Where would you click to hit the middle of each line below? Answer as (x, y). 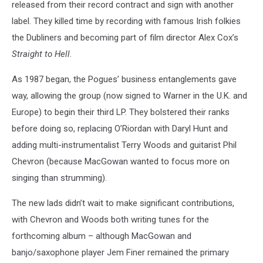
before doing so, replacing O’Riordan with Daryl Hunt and (120, 128)
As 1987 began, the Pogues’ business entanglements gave (124, 79)
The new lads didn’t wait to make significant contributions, (123, 203)
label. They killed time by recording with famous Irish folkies (126, 21)
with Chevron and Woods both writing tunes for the (110, 219)
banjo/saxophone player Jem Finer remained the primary (120, 252)
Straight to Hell (41, 54)
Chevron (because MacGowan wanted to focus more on (121, 161)
